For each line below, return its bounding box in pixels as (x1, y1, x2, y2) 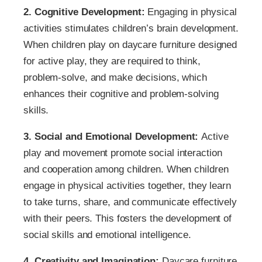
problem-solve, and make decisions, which (23, 71, 207, 83)
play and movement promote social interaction (23, 147, 222, 158)
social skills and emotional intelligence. (23, 229, 191, 240)
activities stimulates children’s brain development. (23, 22, 239, 34)
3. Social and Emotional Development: (23, 130, 199, 142)
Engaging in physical (144, 6, 237, 18)
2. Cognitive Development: (23, 6, 145, 18)
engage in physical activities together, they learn (23, 180, 231, 191)
